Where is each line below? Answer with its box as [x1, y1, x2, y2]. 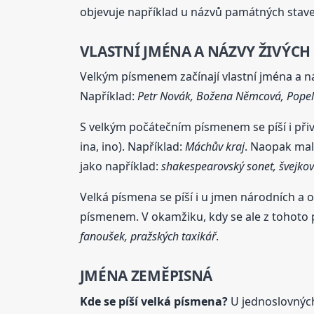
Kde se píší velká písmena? [79, 293, 228, 309]
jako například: [79, 158, 161, 175]
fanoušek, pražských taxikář [79, 228, 216, 245]
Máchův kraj [184, 139, 245, 155]
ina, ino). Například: [79, 139, 185, 155]
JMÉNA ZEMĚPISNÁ [79, 266, 212, 286]
